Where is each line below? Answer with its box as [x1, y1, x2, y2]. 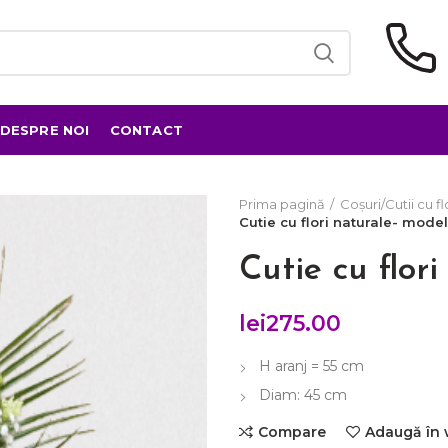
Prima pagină [239, 196, 325, 212]
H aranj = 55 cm [259, 357, 364, 375]
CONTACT [109, 121, 184, 138]
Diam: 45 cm [259, 386, 347, 404]
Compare [258, 423, 326, 441]
